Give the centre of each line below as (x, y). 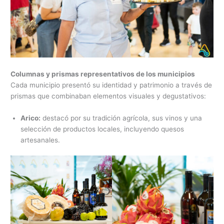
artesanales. (40, 140)
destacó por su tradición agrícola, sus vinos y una (121, 118)
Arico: (31, 118)
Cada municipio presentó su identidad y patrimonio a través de (111, 85)
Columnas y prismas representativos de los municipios (103, 74)
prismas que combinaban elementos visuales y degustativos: (108, 96)
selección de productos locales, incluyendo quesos (102, 129)
